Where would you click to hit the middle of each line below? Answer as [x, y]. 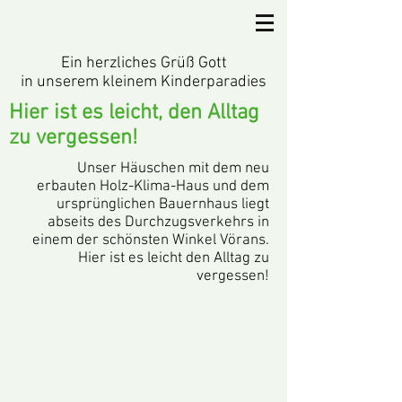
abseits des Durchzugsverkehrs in [158, 223]
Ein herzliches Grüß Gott [144, 63]
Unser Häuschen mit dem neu [173, 169]
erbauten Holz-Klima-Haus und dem [153, 187]
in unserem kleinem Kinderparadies [144, 82]
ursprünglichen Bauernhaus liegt [163, 205]
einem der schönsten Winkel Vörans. [151, 240]
